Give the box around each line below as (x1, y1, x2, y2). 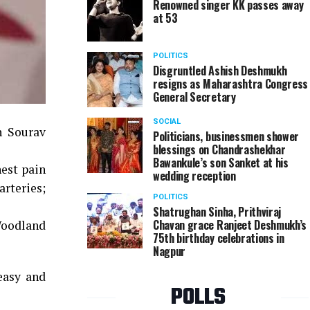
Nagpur (153, 243, 186, 259)
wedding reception (153, 167, 236, 184)
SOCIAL (153, 117, 181, 126)
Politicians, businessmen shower (153, 128, 300, 145)
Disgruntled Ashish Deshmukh (153, 62, 287, 79)
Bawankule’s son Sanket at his (153, 154, 289, 171)
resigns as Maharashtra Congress (153, 75, 309, 92)
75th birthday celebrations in (153, 230, 284, 246)
